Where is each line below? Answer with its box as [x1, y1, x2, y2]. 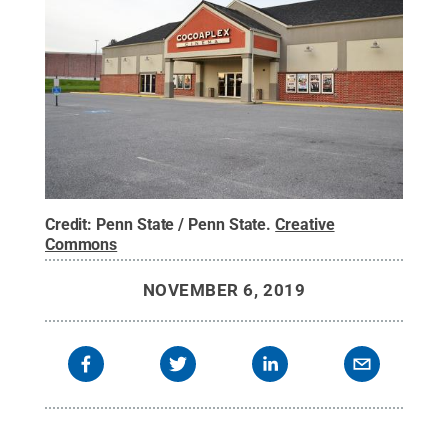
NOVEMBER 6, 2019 [142, 279, 306, 300]
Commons [44, 234, 118, 254]
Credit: [44, 214, 97, 234]
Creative [275, 214, 335, 234]
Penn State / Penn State [96, 214, 267, 234]
